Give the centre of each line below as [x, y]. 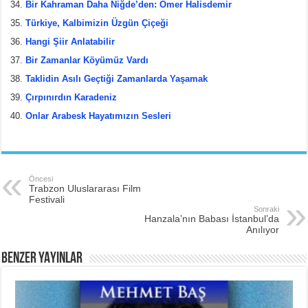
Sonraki [266, 209]
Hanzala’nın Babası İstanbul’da [211, 218]
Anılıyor [262, 229]
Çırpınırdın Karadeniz [71, 97]
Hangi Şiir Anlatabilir [70, 41]
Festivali [47, 199]
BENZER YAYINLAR [42, 258]
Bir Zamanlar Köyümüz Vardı [87, 60]
